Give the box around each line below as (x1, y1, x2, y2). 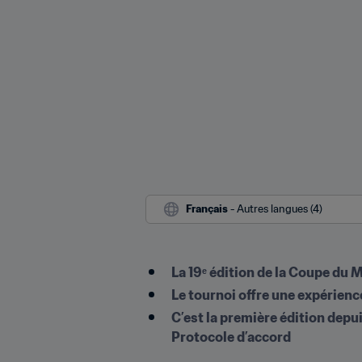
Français (186, 201, 228, 216)
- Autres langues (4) (230, 201, 322, 216)
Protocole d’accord (171, 328, 291, 345)
